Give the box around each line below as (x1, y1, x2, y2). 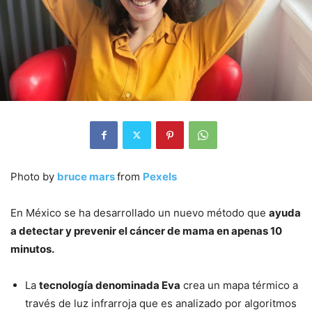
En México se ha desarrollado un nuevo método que (10, 205, 269, 219)
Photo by (10, 169, 57, 183)
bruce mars (57, 169, 117, 183)
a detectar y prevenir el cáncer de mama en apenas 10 (10, 224, 282, 237)
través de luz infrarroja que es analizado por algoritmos (25, 296, 297, 310)
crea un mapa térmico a (180, 278, 298, 292)
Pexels (143, 169, 177, 183)
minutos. (10, 242, 54, 256)
